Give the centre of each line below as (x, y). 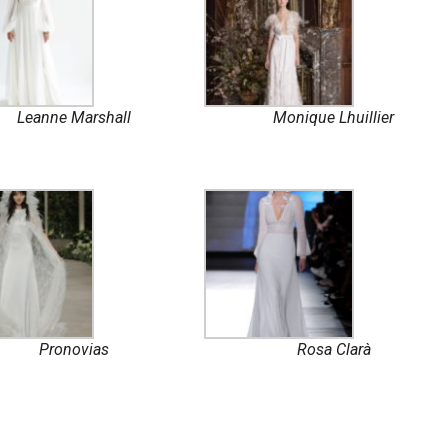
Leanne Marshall (73, 118)
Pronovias (73, 350)
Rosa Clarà (333, 350)
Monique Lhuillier (334, 118)
